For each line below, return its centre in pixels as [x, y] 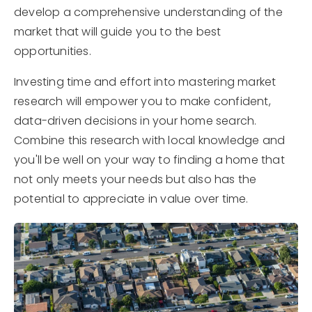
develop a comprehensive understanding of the [148, 12]
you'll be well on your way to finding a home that [149, 160]
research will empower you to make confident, [142, 101]
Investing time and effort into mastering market [145, 82]
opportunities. [53, 51]
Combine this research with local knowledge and [150, 140]
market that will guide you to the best [118, 32]
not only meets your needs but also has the [135, 179]
